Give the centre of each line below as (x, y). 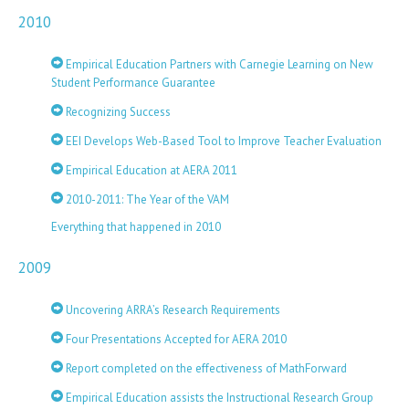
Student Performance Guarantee (133, 83)
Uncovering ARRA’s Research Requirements (172, 310)
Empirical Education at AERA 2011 (150, 170)
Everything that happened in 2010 (136, 227)
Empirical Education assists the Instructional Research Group (218, 398)
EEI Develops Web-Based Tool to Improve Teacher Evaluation (222, 141)
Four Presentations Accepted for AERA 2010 (175, 339)
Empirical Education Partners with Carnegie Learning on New (218, 64)
